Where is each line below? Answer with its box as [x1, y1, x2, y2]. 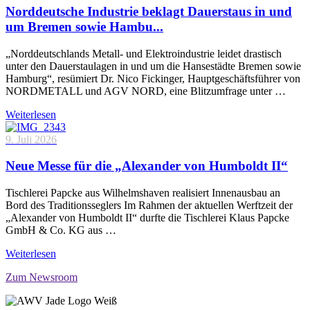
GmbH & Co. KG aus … [6, 224, 116, 237]
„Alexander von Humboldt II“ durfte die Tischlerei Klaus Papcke [6, 212, 289, 224]
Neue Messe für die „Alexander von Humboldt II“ [6, 158, 288, 174]
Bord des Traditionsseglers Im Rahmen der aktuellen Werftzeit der [6, 199, 293, 212]
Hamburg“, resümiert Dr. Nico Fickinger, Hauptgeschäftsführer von [6, 72, 300, 84]
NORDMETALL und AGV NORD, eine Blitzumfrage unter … [6, 84, 286, 97]
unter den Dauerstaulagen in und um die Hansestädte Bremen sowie [6, 60, 301, 72]
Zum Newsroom [6, 271, 77, 284]
